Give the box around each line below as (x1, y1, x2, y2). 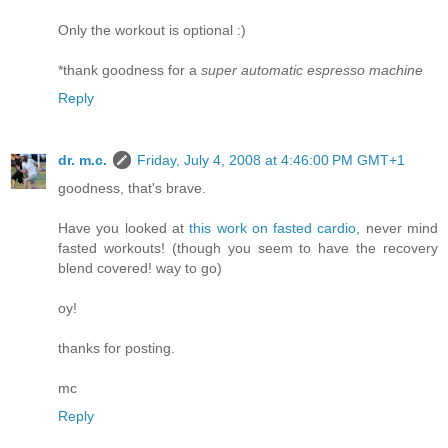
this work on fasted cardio (189, 220, 357, 237)
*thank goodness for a (58, 62, 201, 79)
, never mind (356, 220, 439, 237)
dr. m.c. (58, 152, 107, 169)
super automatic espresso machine (201, 62, 423, 79)
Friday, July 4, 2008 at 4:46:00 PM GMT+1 (137, 152, 405, 169)
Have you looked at (58, 220, 190, 237)
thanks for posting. (58, 340, 175, 357)
